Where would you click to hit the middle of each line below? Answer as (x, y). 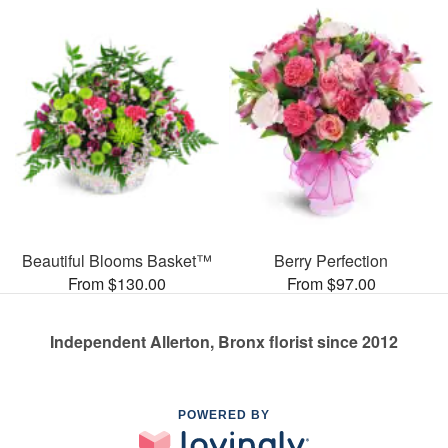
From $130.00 (117, 283)
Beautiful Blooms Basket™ (117, 260)
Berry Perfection (331, 260)
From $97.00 (331, 283)
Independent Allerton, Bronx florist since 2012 (224, 341)
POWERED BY (224, 414)
